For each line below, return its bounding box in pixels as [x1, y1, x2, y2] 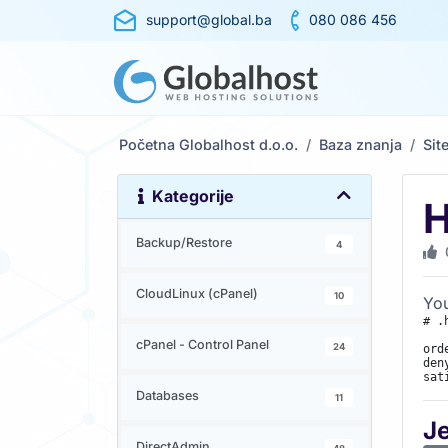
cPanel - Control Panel [136, 337, 269, 352]
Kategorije [144, 186, 234, 206]
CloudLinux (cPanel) [136, 286, 258, 301]
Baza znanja [319, 136, 402, 153]
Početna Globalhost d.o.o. [119, 136, 298, 153]
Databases [136, 388, 199, 403]
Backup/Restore [136, 235, 232, 250]
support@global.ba [146, 11, 272, 28]
